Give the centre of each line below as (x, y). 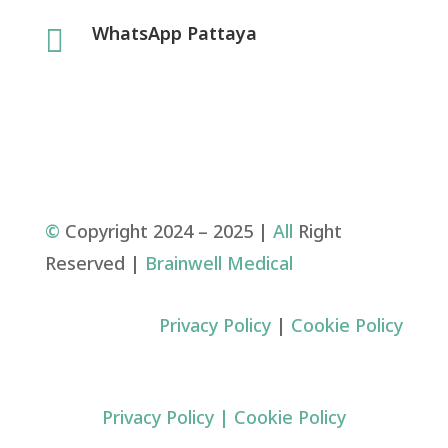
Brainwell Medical (218, 264)
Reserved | (94, 264)
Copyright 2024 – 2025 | (166, 232)
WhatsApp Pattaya (174, 34)
